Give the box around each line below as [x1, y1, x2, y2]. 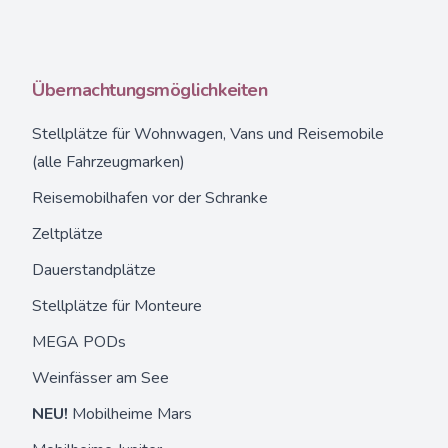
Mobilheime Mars [72, 403, 192, 425]
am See [116, 367, 169, 389]
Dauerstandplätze [32, 259, 156, 281]
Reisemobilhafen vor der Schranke [32, 187, 268, 209]
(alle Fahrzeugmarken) [32, 151, 185, 173]
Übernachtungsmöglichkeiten [32, 78, 268, 102]
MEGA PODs [32, 331, 126, 353]
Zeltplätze [32, 223, 103, 245]
